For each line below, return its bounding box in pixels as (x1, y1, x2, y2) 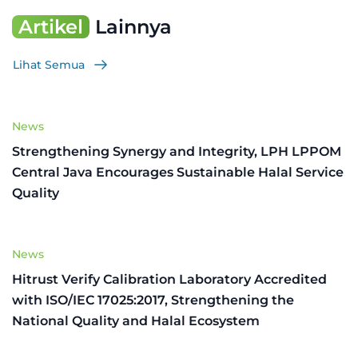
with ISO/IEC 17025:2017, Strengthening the (12, 292, 294, 308)
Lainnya (89, 15, 172, 38)
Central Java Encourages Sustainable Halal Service (12, 164, 344, 180)
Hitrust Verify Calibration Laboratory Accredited (12, 271, 327, 287)
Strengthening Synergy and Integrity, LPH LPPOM (12, 143, 341, 159)
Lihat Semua (13, 57, 85, 72)
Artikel (18, 15, 83, 38)
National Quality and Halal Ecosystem (12, 312, 260, 328)
